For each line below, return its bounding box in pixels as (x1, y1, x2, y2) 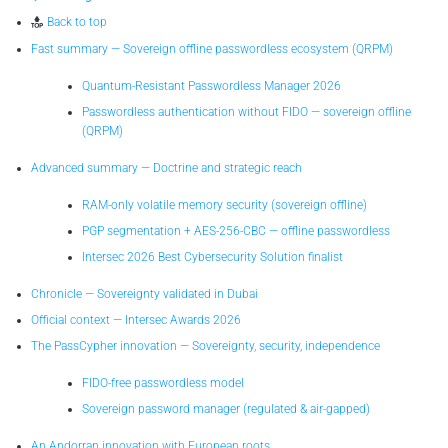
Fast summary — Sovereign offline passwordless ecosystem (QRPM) (30, 41, 393, 56)
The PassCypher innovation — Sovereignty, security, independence (30, 339, 380, 354)
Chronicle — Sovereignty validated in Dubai (30, 286, 258, 301)
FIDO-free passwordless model (81, 376, 244, 391)
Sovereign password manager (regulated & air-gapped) (81, 402, 370, 417)
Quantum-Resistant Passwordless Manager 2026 (81, 78, 341, 93)
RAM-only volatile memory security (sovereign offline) (81, 197, 367, 212)
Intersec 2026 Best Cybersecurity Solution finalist (81, 249, 343, 264)
